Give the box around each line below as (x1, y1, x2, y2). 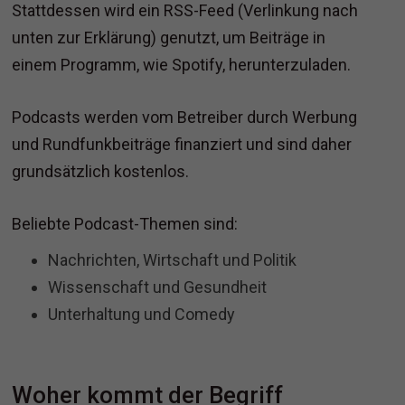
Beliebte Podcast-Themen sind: (12, 214, 239, 234)
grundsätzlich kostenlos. (12, 162, 190, 182)
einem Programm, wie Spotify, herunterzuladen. (12, 55, 352, 75)
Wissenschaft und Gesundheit (48, 278, 268, 297)
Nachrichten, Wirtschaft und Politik (48, 250, 297, 270)
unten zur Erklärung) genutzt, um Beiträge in (12, 28, 326, 48)
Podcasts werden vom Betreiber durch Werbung (12, 108, 358, 127)
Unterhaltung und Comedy (48, 305, 236, 325)
